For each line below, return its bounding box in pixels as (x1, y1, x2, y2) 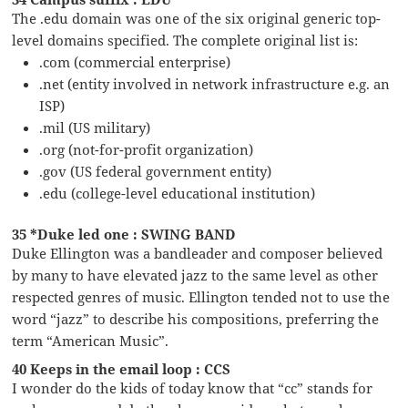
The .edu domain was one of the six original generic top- (12, 8, 382, 27)
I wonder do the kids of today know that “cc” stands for (12, 378, 373, 397)
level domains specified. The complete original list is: (12, 30, 359, 49)
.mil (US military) (39, 117, 151, 137)
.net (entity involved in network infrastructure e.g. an (39, 74, 391, 93)
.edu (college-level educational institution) (39, 183, 316, 202)
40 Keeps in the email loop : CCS (12, 359, 231, 378)
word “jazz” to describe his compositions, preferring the (12, 309, 380, 328)
